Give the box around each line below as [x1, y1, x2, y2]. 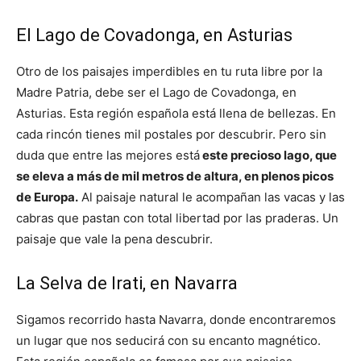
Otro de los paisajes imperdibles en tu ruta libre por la [16, 64, 322, 80]
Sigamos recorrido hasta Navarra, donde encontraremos [16, 312, 336, 328]
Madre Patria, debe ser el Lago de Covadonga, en [16, 85, 297, 101]
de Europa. [16, 189, 78, 205]
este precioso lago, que [200, 147, 337, 164]
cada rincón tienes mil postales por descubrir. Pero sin [16, 127, 326, 143]
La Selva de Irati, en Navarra [16, 273, 238, 294]
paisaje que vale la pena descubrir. [16, 231, 213, 247]
